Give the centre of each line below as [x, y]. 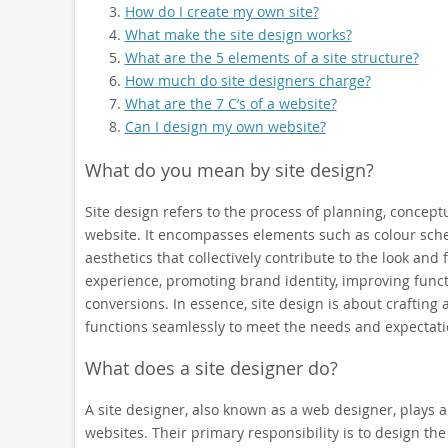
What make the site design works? [238, 34]
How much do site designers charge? [247, 80]
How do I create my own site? [221, 11]
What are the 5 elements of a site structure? [271, 57]
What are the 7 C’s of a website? [230, 103]
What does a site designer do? [211, 368]
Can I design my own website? [225, 126]
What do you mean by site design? [229, 170]
